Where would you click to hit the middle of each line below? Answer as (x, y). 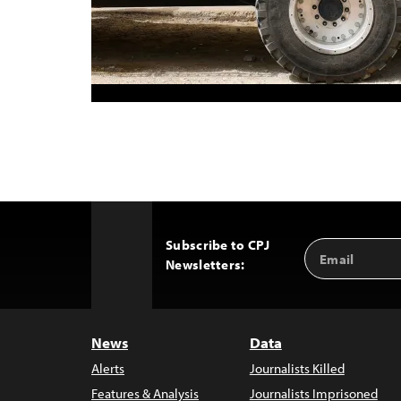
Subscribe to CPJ (218, 245)
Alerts (108, 368)
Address (334, 266)
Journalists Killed (297, 368)
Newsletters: (205, 264)
